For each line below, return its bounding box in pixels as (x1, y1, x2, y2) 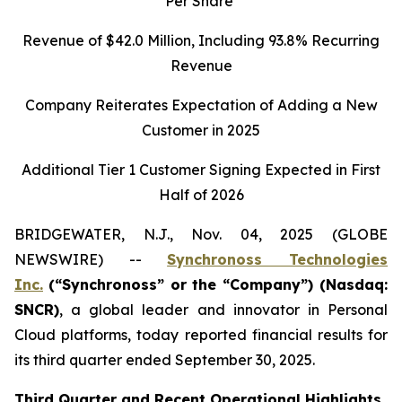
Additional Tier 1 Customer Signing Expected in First (22, 161, 380, 179)
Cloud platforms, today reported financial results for (14, 326, 388, 344)
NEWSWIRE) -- (14, 250, 168, 268)
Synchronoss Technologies (167, 250, 389, 268)
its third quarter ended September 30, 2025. (14, 351, 315, 369)
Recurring (308, 31, 380, 49)
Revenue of (22, 31, 106, 49)
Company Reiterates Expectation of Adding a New (24, 96, 378, 114)
